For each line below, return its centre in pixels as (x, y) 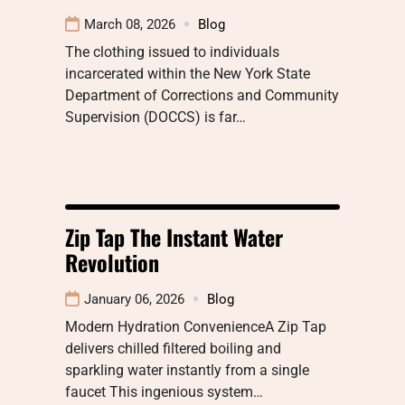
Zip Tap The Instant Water (174, 236)
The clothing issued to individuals (172, 52)
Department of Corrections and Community (202, 95)
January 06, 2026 (134, 299)
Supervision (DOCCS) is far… (155, 117)
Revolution (112, 262)
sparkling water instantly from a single (187, 370)
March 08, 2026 (130, 24)
